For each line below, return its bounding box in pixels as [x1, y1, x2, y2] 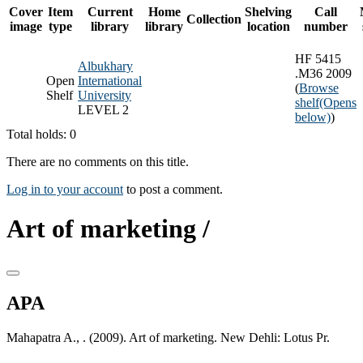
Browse [299, 80, 339, 95]
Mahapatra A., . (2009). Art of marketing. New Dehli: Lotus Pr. [6, 330, 330, 344]
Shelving [245, 4, 292, 19]
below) [295, 109, 331, 124]
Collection [186, 11, 241, 26]
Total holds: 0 [6, 126, 76, 141]
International [78, 73, 142, 88]
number [304, 19, 348, 33]
